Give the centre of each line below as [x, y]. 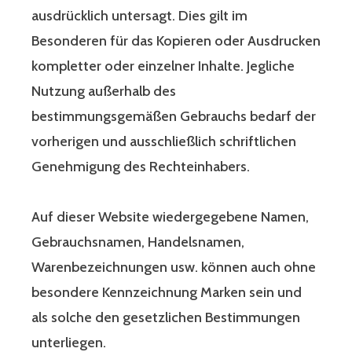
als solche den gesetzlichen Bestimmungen [166, 318]
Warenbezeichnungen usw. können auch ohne [174, 268]
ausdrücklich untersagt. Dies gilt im [139, 16]
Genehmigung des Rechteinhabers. [141, 167]
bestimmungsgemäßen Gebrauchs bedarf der [174, 117]
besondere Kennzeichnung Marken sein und [167, 293]
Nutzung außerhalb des [104, 92]
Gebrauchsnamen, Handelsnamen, [139, 242]
